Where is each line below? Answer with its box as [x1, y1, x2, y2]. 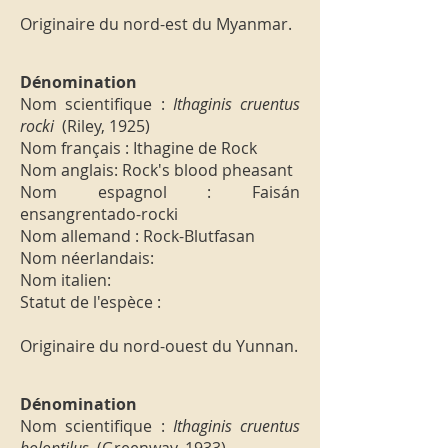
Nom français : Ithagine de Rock [20, 137, 257, 159]
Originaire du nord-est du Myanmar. [20, 13, 292, 35]
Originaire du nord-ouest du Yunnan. [20, 335, 298, 357]
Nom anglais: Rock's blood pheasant [20, 159, 293, 181]
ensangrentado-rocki [20, 203, 178, 225]
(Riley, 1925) [58, 115, 150, 137]
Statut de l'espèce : [20, 291, 161, 313]
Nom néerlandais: [20, 247, 154, 269]
